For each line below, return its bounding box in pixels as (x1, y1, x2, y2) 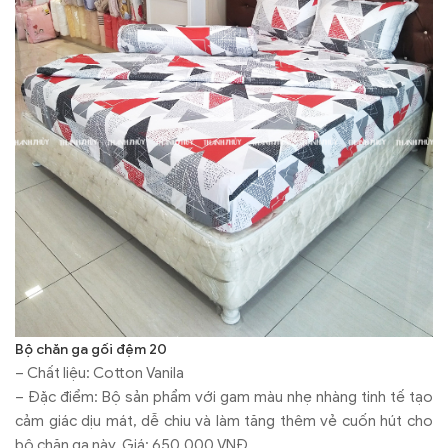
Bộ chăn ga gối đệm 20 (15, 340, 167, 358)
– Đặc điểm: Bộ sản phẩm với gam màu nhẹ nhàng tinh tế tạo (15, 387, 433, 406)
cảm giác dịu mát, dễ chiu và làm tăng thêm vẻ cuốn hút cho (15, 411, 433, 430)
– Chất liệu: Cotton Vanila (15, 363, 184, 382)
